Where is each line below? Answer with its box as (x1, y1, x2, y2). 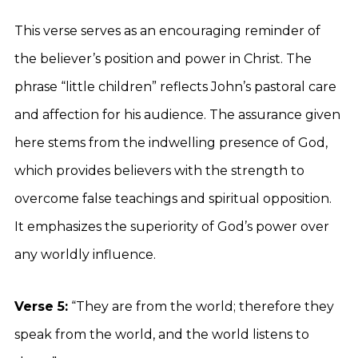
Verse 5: (14, 299, 68, 314)
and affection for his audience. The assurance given (14, 107, 340, 122)
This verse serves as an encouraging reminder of (14, 23, 320, 38)
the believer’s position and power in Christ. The (14, 51, 312, 66)
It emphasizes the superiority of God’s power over (14, 219, 329, 234)
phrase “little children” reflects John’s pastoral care (14, 79, 336, 94)
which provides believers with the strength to (14, 163, 304, 178)
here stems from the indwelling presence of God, (14, 135, 328, 150)
